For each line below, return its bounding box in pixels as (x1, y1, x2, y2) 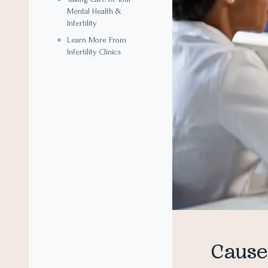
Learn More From (67, 35, 126, 44)
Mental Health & (67, 7, 121, 16)
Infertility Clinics (67, 47, 121, 56)
